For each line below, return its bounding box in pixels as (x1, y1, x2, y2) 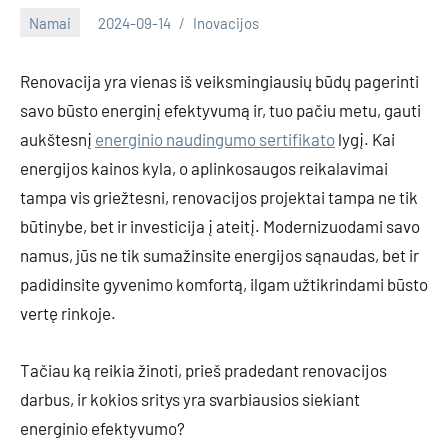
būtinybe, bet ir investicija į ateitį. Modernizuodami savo (20, 216, 420, 237)
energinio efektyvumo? (20, 418, 185, 439)
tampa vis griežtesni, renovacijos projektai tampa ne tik (20, 187, 418, 208)
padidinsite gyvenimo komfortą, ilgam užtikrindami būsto (20, 274, 428, 295)
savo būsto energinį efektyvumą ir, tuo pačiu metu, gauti (20, 100, 421, 121)
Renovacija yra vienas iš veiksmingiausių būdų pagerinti (20, 71, 419, 92)
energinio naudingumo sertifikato (95, 129, 335, 150)
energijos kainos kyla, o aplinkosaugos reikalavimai (20, 158, 388, 179)
